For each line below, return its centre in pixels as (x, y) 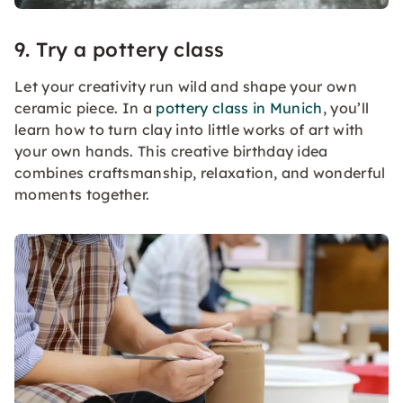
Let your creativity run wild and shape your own (186, 87)
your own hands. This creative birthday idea (171, 152)
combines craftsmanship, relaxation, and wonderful (200, 173)
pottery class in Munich (239, 108)
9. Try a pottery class (120, 50)
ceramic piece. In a (85, 108)
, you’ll (346, 108)
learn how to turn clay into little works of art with (189, 130)
